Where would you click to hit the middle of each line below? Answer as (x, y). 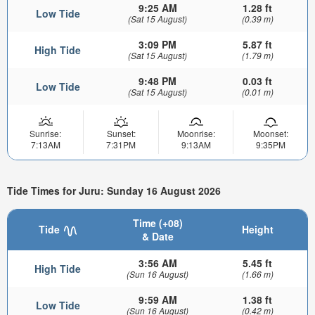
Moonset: (270, 134)
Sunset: (121, 134)
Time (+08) (157, 223)
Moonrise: (196, 134)
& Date (157, 237)
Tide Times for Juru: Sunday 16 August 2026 (114, 190)
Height (257, 230)
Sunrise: (45, 134)
